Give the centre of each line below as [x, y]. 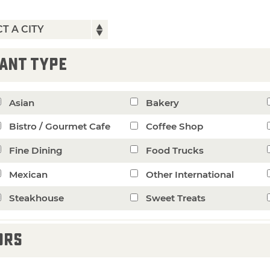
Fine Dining [36, 150]
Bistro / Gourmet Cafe [59, 127]
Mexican [28, 174]
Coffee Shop [174, 127]
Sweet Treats [175, 198]
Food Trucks [174, 150]
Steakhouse [36, 198]
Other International [190, 174]
